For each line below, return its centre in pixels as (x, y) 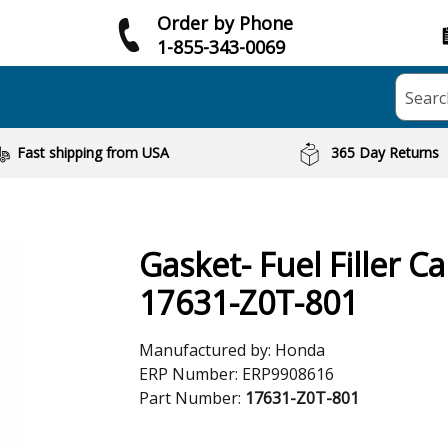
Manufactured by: (207, 350)
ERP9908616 (288, 374)
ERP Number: (190, 374)
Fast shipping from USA (92, 152)
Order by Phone (225, 22)
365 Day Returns (385, 152)
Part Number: (192, 398)
